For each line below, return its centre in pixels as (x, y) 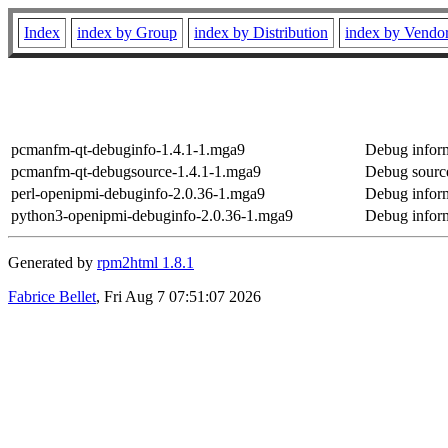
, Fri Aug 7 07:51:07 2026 (178, 296)
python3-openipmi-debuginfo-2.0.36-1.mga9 (152, 215)
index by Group (127, 32)
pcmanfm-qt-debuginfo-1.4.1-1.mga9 (128, 149)
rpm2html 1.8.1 (145, 262)
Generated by (52, 262)
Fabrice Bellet (52, 296)
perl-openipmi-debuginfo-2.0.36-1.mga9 (138, 193)
